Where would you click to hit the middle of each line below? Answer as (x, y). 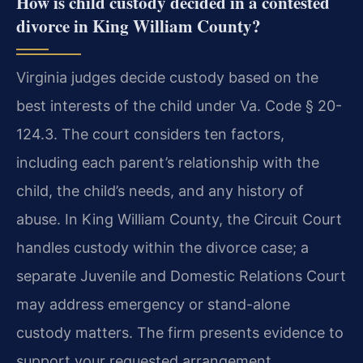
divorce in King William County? (139, 26)
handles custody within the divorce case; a (162, 248)
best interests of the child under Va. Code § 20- (179, 106)
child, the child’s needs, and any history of (160, 191)
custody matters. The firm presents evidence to (180, 333)
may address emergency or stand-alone (153, 305)
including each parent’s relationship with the (168, 163)
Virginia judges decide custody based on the (167, 78)
